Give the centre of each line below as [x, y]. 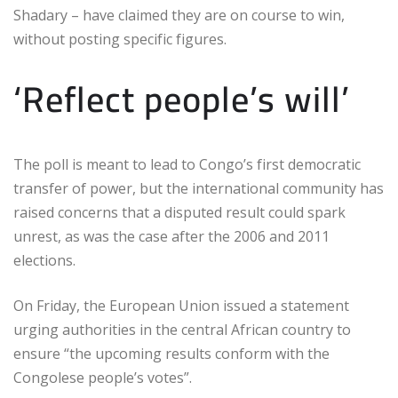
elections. [44, 261]
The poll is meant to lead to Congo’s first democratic [187, 165]
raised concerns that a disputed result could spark [179, 213]
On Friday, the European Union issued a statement [181, 306]
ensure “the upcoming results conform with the [171, 354]
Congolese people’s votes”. [103, 378]
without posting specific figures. [120, 40]
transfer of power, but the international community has [199, 189]
